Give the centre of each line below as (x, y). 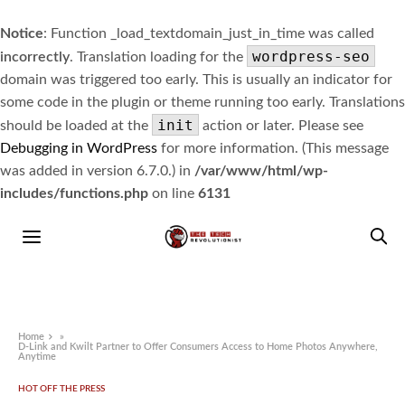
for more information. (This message (273, 148)
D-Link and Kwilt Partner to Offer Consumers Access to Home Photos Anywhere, (198, 347)
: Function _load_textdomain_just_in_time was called (209, 33)
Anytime (37, 357)
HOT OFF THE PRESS (61, 389)
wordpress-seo (311, 57)
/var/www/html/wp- (261, 171)
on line (173, 193)
